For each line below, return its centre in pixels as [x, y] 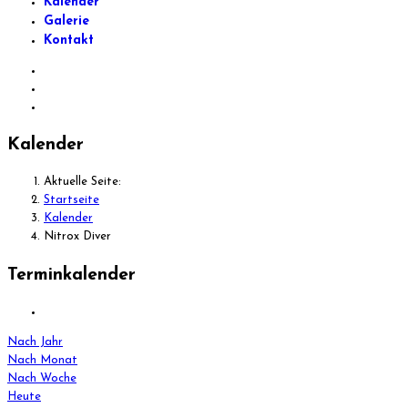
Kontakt [69, 41]
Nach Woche [42, 378]
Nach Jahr [35, 342]
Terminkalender [71, 275]
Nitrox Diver [77, 237]
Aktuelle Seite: [86, 182]
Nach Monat [42, 360]
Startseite [71, 200]
